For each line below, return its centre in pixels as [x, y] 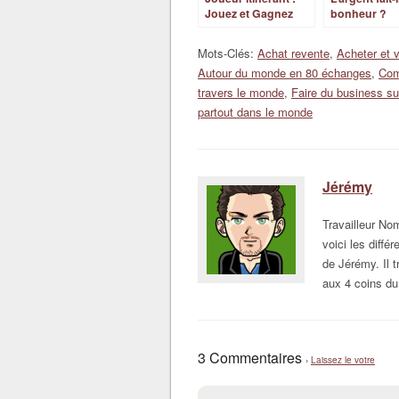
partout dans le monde [255, 112]
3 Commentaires [252, 358]
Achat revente [293, 53]
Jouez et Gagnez [249, 13]
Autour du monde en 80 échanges [285, 73]
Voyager [227, 44]
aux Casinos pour [252, 28]
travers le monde [241, 92]
